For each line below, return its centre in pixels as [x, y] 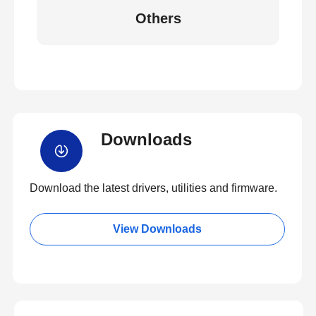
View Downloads [157, 229]
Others [158, 18]
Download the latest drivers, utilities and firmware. [153, 188]
